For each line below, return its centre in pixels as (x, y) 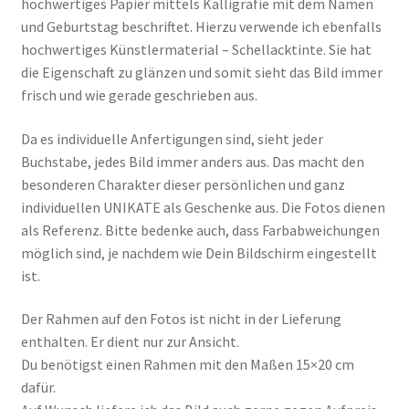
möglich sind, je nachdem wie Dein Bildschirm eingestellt (199, 252)
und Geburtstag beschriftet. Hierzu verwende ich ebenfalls (201, 26)
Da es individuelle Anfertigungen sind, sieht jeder (172, 138)
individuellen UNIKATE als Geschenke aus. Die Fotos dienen (203, 207)
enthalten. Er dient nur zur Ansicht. (130, 342)
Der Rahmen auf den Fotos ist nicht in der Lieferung (181, 319)
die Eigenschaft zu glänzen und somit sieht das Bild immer (201, 72)
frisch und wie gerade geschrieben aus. (139, 94)
